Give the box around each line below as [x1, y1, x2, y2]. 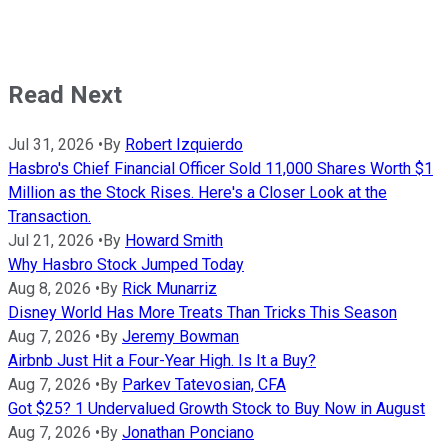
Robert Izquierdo [125, 135, 243, 155]
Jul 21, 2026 [8, 231, 94, 251]
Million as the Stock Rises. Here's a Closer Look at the [8, 183, 387, 203]
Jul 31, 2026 [8, 135, 94, 155]
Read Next [8, 81, 122, 110]
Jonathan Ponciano [122, 423, 254, 443]
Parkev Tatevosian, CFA [122, 375, 286, 395]
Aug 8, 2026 [8, 279, 91, 299]
